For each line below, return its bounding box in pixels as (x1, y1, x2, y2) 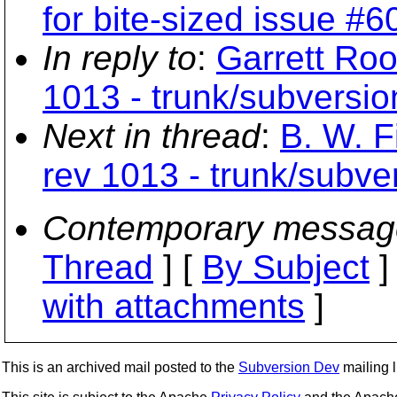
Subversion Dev (238, 360, 339, 375)
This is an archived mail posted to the (2, 360, 238, 375)
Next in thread (43, 117, 261, 155)
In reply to (43, 39, 197, 77)
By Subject (202, 248, 370, 286)
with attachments (43, 287, 305, 325)
